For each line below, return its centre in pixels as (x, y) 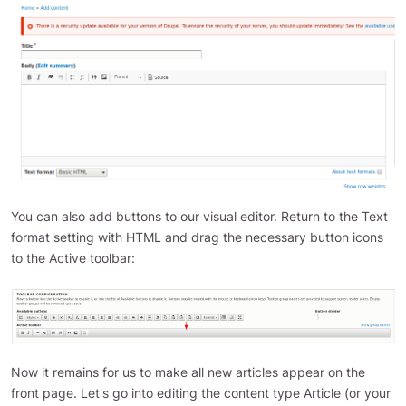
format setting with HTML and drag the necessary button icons (197, 237)
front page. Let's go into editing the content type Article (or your (201, 393)
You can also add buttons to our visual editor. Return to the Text (199, 216)
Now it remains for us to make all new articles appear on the (188, 372)
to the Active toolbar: (73, 257)
